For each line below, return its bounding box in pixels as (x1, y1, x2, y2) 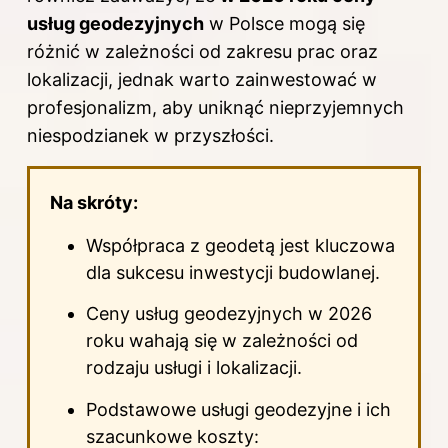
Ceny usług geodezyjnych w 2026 (86, 303, 372, 325)
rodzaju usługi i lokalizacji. (86, 357, 302, 379)
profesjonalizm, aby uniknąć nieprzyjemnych (27, 97, 404, 119)
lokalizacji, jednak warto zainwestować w (27, 69, 377, 91)
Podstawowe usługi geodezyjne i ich (86, 398, 391, 420)
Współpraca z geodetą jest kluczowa (86, 235, 395, 257)
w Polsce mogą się (204, 13, 365, 35)
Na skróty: (50, 192, 138, 214)
